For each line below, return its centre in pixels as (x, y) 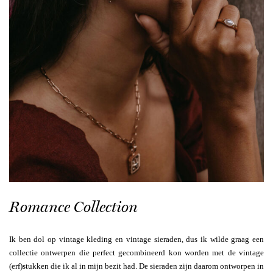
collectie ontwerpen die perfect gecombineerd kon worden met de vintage (136, 253)
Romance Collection (73, 207)
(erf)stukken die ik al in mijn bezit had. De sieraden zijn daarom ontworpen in (136, 266)
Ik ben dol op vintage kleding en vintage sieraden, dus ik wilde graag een (136, 239)
